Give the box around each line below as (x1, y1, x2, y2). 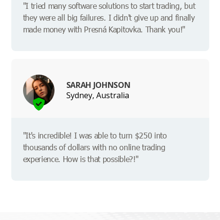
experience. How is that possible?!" (23, 154, 138, 165)
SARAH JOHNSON (66, 79, 131, 90)
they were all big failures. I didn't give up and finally (23, 12, 195, 23)
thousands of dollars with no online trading (23, 142, 165, 153)
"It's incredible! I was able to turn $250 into (23, 130, 167, 141)
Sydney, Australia (66, 89, 129, 101)
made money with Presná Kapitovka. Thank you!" (23, 24, 186, 35)
